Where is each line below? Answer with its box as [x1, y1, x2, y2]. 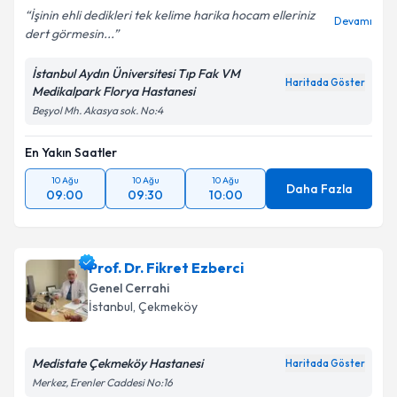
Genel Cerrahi [89, 280, 169, 296]
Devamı [334, 14, 372, 27]
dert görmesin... [25, 26, 113, 42]
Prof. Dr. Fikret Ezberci [89, 259, 244, 276]
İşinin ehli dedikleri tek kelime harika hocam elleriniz [30, 7, 315, 23]
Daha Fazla [285, 181, 353, 197]
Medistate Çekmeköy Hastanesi [32, 355, 203, 371]
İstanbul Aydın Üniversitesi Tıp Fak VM [32, 66, 240, 82]
